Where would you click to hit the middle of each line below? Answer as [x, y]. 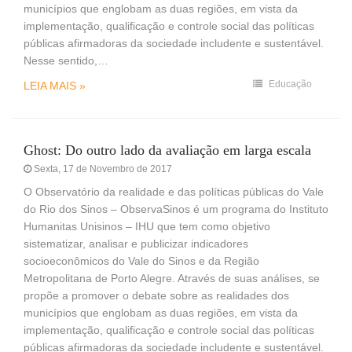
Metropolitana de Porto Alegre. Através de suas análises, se [172, 278]
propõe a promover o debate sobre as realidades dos [156, 295]
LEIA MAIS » [55, 85]
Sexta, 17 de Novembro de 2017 [102, 169]
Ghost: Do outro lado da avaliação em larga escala [167, 150]
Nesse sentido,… [66, 60]
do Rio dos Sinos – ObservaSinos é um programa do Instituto [176, 209]
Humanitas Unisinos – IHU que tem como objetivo [147, 226]
